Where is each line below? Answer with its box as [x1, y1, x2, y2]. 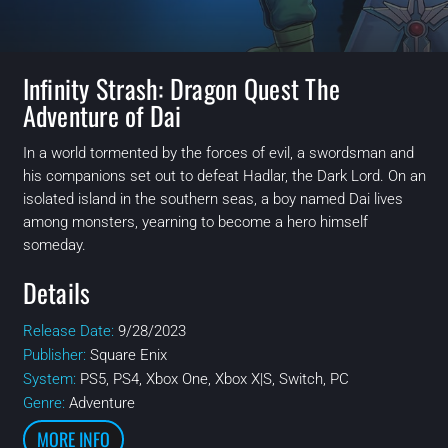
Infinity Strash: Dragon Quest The [22, 68, 341, 108]
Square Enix [89, 346, 167, 364]
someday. [22, 235, 86, 254]
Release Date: [22, 322, 118, 340]
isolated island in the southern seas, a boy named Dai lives [22, 189, 403, 208]
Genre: [22, 394, 69, 412]
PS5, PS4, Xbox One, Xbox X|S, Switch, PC [79, 370, 349, 388]
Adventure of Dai [22, 95, 182, 135]
